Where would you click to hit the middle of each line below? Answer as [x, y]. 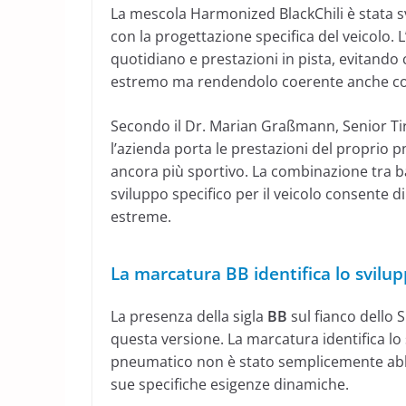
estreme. [141, 217]
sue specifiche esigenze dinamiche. [230, 385]
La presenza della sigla [189, 317]
